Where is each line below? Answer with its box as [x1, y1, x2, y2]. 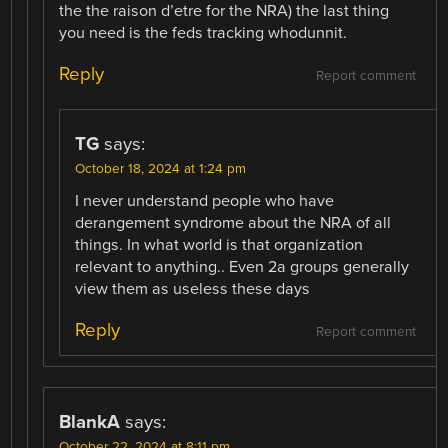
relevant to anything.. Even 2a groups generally [75, 257, 410, 278]
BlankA [59, 411, 121, 434]
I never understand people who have [75, 191, 335, 212]
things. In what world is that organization [75, 235, 364, 256]
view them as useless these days [75, 279, 311, 300]
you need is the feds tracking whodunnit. [59, 23, 348, 44]
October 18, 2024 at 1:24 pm [75, 161, 247, 178]
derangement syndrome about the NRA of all [75, 213, 392, 234]
